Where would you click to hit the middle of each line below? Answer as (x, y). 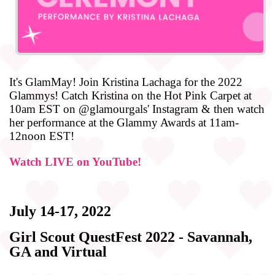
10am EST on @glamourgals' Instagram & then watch (137, 109)
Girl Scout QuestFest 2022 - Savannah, (131, 237)
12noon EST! (42, 136)
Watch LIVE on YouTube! (75, 161)
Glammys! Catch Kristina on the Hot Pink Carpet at (130, 95)
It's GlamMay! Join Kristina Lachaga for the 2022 (126, 82)
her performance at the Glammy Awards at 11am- (124, 122)
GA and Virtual (58, 251)
